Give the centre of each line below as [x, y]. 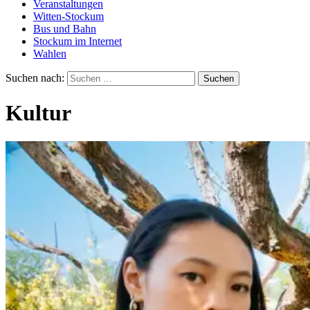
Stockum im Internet [77, 41]
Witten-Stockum [69, 16]
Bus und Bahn [65, 29]
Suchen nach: [35, 78]
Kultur [38, 113]
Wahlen [50, 54]
